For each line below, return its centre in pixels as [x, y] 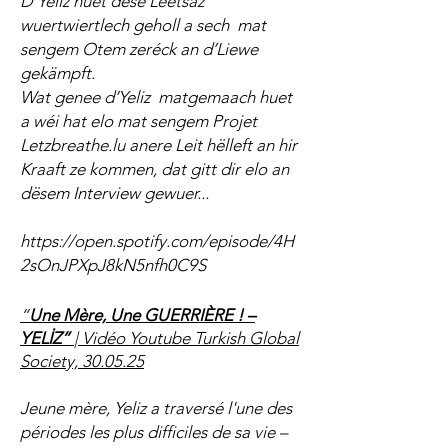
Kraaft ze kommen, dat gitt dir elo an [154, 169]
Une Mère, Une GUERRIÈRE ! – [142, 315]
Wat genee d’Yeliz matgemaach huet [156, 97]
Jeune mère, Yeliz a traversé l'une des [156, 408]
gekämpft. [57, 73]
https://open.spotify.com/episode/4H [157, 241]
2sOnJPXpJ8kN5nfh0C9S [113, 265]
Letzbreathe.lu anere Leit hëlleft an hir [158, 145]
